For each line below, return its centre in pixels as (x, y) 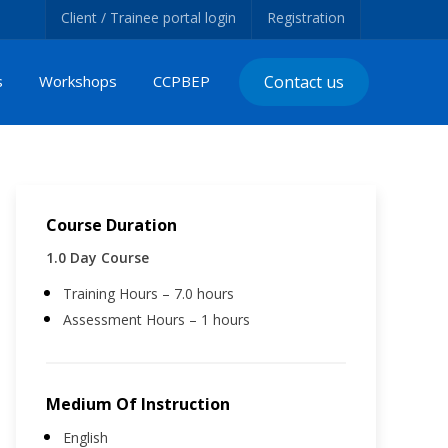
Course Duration (111, 224)
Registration (306, 17)
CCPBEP (182, 81)
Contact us (304, 82)
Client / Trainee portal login (148, 17)
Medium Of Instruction (138, 403)
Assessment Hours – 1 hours (156, 319)
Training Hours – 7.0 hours (148, 293)
